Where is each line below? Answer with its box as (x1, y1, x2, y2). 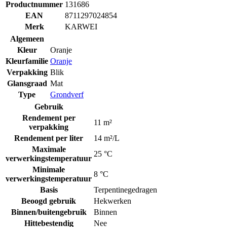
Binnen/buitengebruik (11, 208, 87, 217)
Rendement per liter (14, 134, 83, 143)
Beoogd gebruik (21, 197, 76, 206)
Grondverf (50, 90, 84, 99)
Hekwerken (94, 197, 131, 206)
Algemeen (10, 34, 44, 44)
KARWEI (65, 22, 97, 31)
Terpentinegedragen (94, 185, 157, 195)
